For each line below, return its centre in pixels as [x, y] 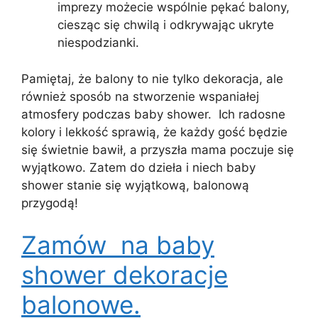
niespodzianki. [98, 43]
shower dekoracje [125, 275]
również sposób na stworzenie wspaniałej [140, 96]
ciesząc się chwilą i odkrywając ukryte [166, 25]
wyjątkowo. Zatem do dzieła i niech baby [138, 167]
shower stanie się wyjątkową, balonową [135, 185]
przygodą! [50, 203]
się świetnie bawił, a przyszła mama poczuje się [158, 149]
